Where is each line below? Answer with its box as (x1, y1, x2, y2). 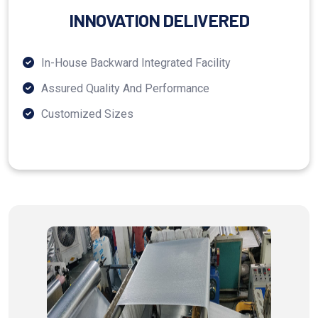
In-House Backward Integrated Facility (41, 56, 231, 70)
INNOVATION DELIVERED (68, 9, 250, 31)
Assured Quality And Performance (41, 82, 209, 96)
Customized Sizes (41, 107, 133, 121)
